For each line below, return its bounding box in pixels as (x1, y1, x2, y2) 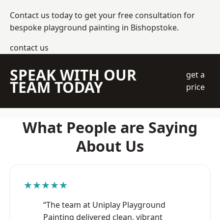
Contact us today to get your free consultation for (10, 9, 195, 21)
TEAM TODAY (10, 77, 103, 97)
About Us (76, 135, 144, 156)
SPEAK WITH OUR (10, 64, 137, 85)
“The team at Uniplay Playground (43, 199, 165, 210)
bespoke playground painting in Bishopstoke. (10, 22, 179, 33)
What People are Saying (23, 116, 197, 137)
